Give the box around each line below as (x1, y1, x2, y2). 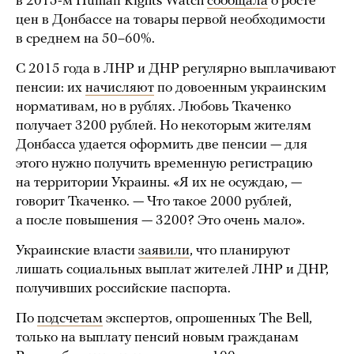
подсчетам (37, 311, 103, 327)
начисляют (85, 81, 154, 96)
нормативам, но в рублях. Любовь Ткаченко (16, 100, 291, 115)
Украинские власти (16, 243, 138, 259)
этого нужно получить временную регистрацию (16, 156, 313, 172)
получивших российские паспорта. (16, 281, 231, 297)
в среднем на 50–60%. (16, 32, 155, 47)
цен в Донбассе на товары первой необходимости (16, 13, 326, 28)
